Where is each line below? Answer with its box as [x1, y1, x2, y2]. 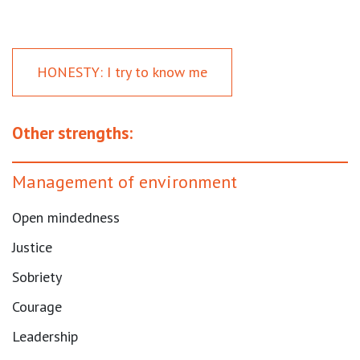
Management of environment [12, 170, 237, 193]
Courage [12, 297, 62, 316]
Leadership [12, 326, 78, 346]
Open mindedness [12, 207, 120, 227]
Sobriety [12, 267, 62, 286]
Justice [12, 237, 52, 256]
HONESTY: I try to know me [37, 63, 207, 82]
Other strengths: [12, 121, 133, 144]
